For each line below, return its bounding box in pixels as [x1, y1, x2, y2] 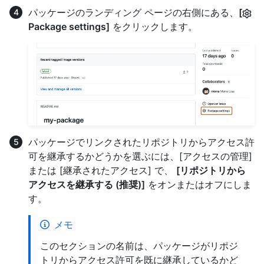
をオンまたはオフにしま [145, 178, 252, 190]
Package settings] [28, 20, 110, 32]
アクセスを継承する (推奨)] [28, 178, 145, 190]
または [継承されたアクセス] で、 [28, 164, 176, 176]
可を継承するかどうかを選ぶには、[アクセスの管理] [28, 150, 252, 162]
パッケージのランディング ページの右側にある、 [28, 6, 239, 18]
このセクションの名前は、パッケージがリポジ [40, 239, 238, 252]
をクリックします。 [110, 20, 197, 32]
